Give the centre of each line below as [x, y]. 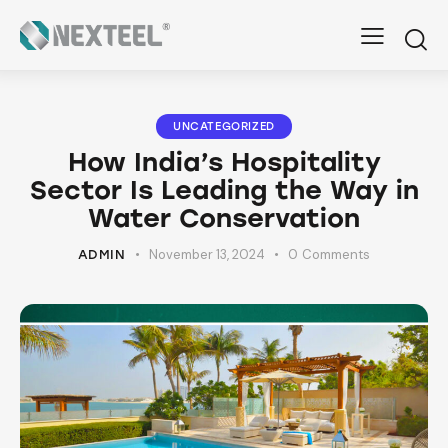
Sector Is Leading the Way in [224, 190]
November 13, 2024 [207, 255]
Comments [336, 255]
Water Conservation [224, 218]
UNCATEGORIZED [224, 127]
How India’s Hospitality [224, 162]
